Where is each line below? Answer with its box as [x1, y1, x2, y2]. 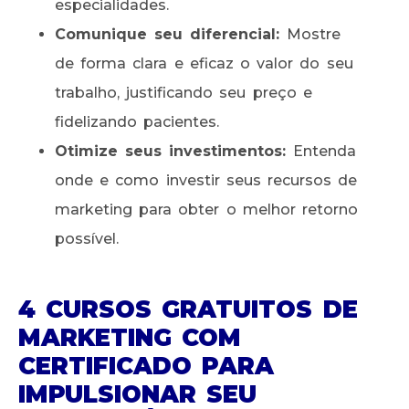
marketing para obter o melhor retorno [55, 200, 358, 218]
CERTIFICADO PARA [18, 351, 275, 381]
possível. [55, 229, 119, 247]
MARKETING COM [18, 322, 242, 352]
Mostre [279, 25, 341, 43]
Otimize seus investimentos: [55, 142, 287, 160]
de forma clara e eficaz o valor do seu [55, 54, 353, 72]
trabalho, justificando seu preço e [55, 83, 312, 101]
